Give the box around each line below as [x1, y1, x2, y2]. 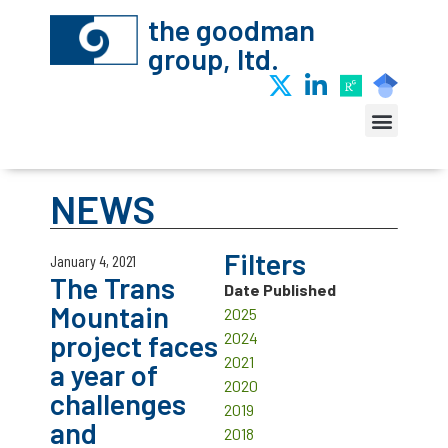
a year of [50, 357, 158, 392]
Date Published [224, 280, 336, 299]
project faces [50, 328, 218, 363]
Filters [224, 246, 306, 281]
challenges [50, 386, 186, 421]
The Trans [50, 270, 175, 305]
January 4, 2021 [50, 251, 136, 270]
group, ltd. [147, 41, 279, 76]
